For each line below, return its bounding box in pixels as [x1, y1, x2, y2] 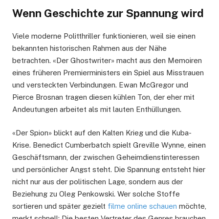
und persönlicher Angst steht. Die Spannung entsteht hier [12, 165, 205, 174]
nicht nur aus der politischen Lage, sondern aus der [12, 177, 183, 186]
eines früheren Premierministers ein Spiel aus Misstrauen [12, 68, 204, 77]
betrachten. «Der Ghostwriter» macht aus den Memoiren [12, 56, 202, 65]
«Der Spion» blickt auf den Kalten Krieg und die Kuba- [12, 129, 192, 137]
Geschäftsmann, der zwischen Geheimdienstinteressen [12, 153, 199, 162]
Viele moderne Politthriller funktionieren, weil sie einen [12, 32, 196, 41]
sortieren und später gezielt [12, 202, 108, 211]
